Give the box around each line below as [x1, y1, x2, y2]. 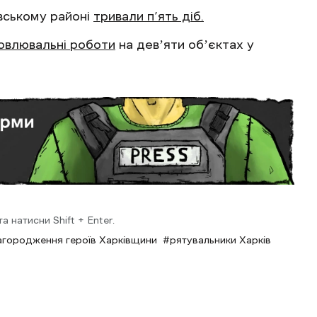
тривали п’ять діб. [93, 10, 204, 23]
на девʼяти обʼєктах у [115, 38, 254, 51]
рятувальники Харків [170, 235, 271, 245]
